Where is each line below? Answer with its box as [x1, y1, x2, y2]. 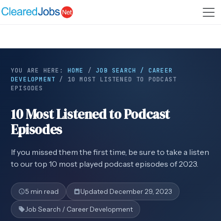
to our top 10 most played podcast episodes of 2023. [11, 159, 198, 169]
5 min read [25, 187, 59, 195]
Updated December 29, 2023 [80, 187, 172, 195]
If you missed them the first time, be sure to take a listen [11, 147, 209, 157]
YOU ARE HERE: [11, 67, 68, 74]
